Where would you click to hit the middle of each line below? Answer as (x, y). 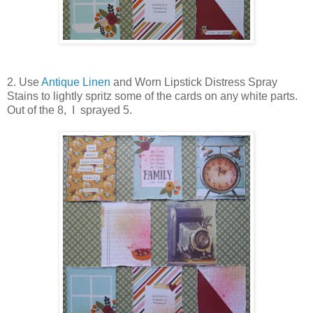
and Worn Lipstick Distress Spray (194, 82)
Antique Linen (76, 82)
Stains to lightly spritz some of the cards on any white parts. (152, 96)
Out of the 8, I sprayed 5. (71, 110)
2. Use (24, 82)
